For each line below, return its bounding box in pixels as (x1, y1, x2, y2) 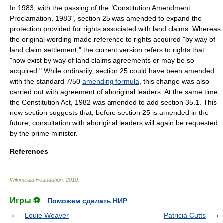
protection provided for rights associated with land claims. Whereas (10, 25, 221, 33)
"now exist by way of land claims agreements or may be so (10, 56, 194, 64)
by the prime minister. (10, 129, 78, 137)
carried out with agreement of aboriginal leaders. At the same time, (10, 88, 220, 96)
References (10, 147, 48, 155)
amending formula (82, 77, 139, 85)
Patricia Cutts (164, 211, 206, 219)
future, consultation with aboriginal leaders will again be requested (10, 119, 218, 127)
